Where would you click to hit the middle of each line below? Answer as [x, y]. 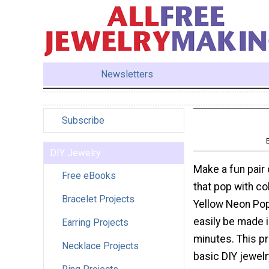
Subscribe [83, 120]
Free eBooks [89, 175]
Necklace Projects [100, 246]
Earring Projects [95, 222]
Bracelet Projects [98, 199]
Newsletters [127, 74]
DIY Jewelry [75, 153]
